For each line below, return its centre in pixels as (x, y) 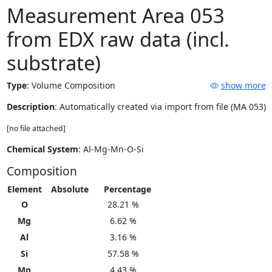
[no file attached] (36, 129)
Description (30, 107)
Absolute (70, 189)
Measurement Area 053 (115, 16)
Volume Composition (73, 86)
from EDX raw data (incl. (118, 39)
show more (243, 86)
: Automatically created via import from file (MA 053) (160, 107)
